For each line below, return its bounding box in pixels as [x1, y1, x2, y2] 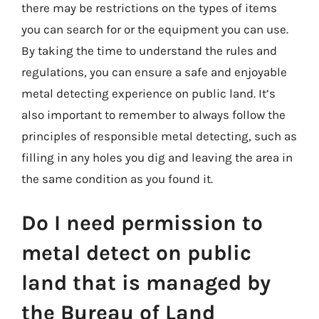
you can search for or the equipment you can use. [21, 22, 288, 36]
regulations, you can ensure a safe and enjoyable [21, 65, 287, 79]
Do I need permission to [21, 209, 263, 236]
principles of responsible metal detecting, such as [21, 129, 297, 143]
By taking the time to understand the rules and [21, 43, 277, 58]
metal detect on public [21, 239, 251, 266]
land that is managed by [21, 269, 271, 296]
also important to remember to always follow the [21, 108, 286, 122]
